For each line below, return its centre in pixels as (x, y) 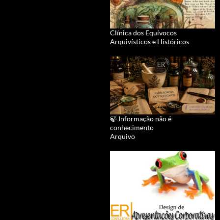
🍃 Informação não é (141, 118)
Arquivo (123, 136)
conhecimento (132, 127)
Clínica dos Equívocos (143, 32)
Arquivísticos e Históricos (150, 41)
